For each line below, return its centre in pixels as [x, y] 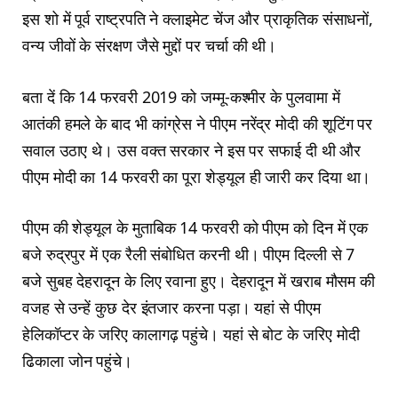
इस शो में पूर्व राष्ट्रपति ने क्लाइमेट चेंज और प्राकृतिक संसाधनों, [198, 18]
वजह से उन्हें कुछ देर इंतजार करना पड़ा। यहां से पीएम [171, 308]
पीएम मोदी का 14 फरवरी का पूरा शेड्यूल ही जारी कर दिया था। [197, 176]
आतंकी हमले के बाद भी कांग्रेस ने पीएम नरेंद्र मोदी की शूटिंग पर [198, 123]
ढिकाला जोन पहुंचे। [78, 361]
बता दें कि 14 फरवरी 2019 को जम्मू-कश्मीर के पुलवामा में [181, 96]
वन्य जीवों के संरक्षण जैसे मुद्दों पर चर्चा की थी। [150, 45]
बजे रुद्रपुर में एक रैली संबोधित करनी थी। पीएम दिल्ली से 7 [189, 255]
